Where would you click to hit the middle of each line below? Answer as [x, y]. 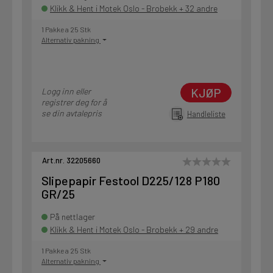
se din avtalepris [72, 113]
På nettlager [73, 217]
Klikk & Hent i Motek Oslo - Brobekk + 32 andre [134, 9]
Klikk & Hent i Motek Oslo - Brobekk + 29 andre [134, 230]
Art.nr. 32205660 [71, 161]
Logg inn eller [66, 91]
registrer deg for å [74, 102]
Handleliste [206, 114]
